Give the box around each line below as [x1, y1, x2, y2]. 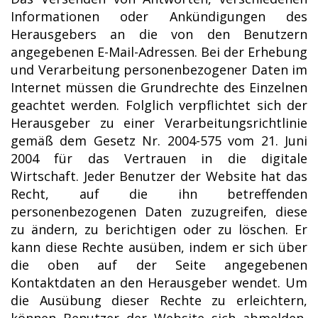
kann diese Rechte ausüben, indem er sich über [11, 238, 307, 256]
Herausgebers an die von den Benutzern [11, 25, 307, 43]
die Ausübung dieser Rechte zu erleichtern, [11, 291, 307, 309]
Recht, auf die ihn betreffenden [11, 185, 307, 202]
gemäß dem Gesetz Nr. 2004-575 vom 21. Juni [11, 131, 307, 149]
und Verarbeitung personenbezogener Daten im [11, 60, 307, 78]
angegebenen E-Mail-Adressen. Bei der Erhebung [11, 43, 307, 60]
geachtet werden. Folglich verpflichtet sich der [11, 96, 307, 114]
